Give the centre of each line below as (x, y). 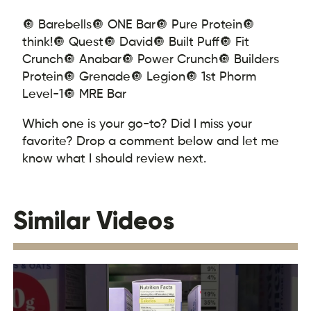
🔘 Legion (158, 76)
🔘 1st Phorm (221, 76)
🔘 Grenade (97, 76)
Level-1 (43, 93)
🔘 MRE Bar (95, 93)
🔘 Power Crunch (170, 58)
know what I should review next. (115, 158)
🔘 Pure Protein (199, 24)
